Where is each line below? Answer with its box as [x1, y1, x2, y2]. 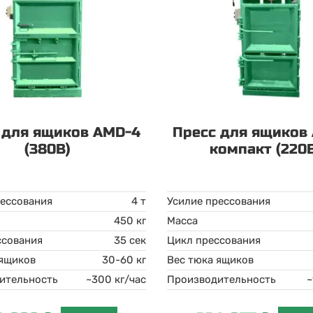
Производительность [166, 273, 276, 286]
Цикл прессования [166, 234, 261, 247]
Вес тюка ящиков [166, 254, 254, 266]
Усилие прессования [166, 195, 270, 208]
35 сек [113, 234, 146, 247]
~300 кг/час [85, 273, 146, 286]
